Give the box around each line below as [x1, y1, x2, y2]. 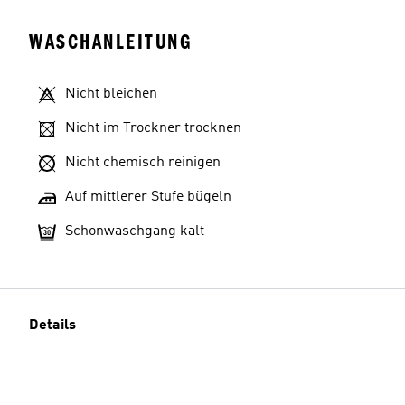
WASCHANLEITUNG [29, 30, 192, 54]
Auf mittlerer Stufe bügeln [65, 190, 231, 204]
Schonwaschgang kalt [65, 224, 204, 239]
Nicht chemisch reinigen [65, 155, 221, 170]
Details [29, 318, 76, 333]
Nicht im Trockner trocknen [65, 121, 241, 136]
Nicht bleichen [65, 87, 157, 101]
